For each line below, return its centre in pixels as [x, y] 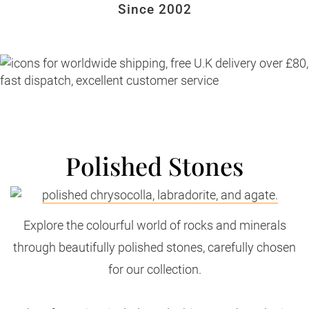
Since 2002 [154, 9]
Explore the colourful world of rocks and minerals [154, 225]
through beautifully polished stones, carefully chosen [154, 247]
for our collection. [154, 269]
